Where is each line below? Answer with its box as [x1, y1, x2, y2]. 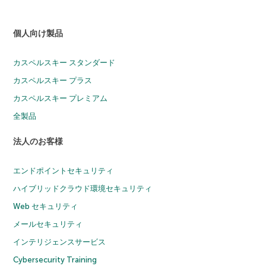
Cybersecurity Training [13, 255, 97, 265]
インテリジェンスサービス [13, 237, 106, 247]
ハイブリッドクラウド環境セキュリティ [13, 184, 153, 194]
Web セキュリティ [13, 202, 78, 211]
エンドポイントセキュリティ [13, 166, 114, 176]
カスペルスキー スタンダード [13, 58, 116, 68]
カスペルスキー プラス [13, 76, 93, 85]
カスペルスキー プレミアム [13, 94, 108, 103]
